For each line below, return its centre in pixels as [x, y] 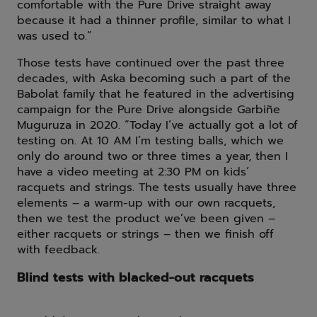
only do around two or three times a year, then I [152, 157]
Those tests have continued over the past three [151, 63]
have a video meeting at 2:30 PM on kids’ [133, 172]
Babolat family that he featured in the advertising [156, 94]
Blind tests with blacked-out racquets [136, 278]
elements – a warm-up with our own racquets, [146, 203]
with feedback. [58, 250]
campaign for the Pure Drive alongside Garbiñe [149, 110]
